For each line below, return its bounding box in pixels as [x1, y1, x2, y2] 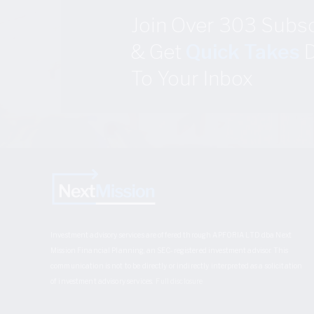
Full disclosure [156, 276, 203, 285]
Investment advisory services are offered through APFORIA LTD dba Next [50, 230, 292, 239]
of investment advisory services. [50, 276, 156, 285]
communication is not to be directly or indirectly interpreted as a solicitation [50, 261, 303, 270]
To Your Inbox [131, 66, 253, 90]
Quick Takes [186, 39, 300, 64]
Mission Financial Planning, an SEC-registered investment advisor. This [50, 245, 289, 254]
